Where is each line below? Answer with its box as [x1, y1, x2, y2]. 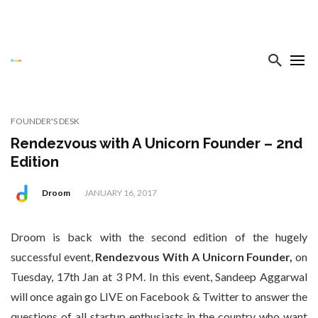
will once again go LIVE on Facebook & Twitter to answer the [11, 290, 307, 303]
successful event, [11, 250, 96, 263]
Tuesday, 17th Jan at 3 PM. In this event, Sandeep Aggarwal [11, 270, 307, 283]
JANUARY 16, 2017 [84, 187, 157, 199]
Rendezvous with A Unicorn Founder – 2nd [11, 135, 302, 152]
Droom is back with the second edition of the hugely [11, 230, 307, 243]
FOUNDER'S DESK [11, 116, 79, 126]
